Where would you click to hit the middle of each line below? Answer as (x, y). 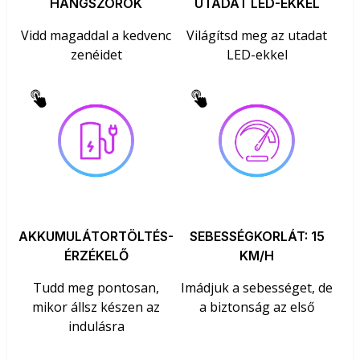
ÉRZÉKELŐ (96, 256)
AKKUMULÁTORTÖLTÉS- (96, 237)
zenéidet (96, 54)
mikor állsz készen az (96, 307)
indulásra (96, 327)
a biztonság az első (257, 307)
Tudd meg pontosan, (96, 288)
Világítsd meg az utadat (257, 35)
